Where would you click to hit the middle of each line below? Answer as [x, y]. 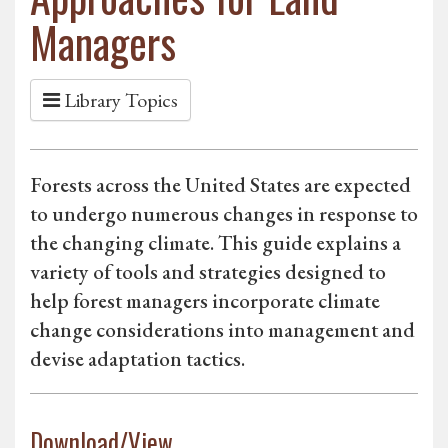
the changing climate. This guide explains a [215, 243]
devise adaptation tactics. [137, 359]
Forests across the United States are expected [220, 185]
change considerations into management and [222, 330]
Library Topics [119, 100]
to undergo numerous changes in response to [224, 214]
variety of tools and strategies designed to [208, 272]
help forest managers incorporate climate [205, 301]
